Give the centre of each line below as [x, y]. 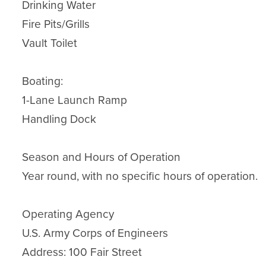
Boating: [43, 81]
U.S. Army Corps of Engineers [95, 233]
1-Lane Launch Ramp [75, 100]
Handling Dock [59, 119]
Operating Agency [68, 214]
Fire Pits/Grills [56, 24]
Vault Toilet [50, 43]
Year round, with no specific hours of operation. [140, 176]
